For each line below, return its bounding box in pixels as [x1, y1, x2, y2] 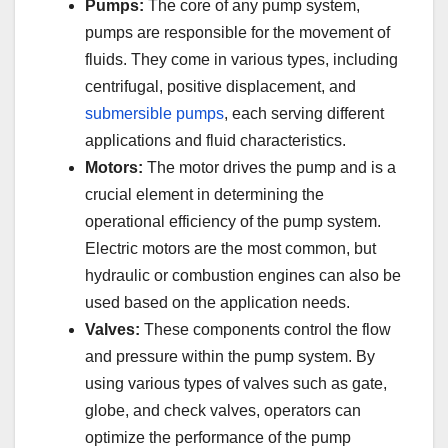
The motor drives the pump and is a [143, 158, 396, 176]
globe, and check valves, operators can [85, 401, 361, 419]
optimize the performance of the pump [85, 428, 351, 446]
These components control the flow [140, 320, 391, 338]
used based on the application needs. [85, 293, 350, 311]
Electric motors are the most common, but [85, 239, 376, 257]
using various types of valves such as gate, [85, 374, 387, 392]
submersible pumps [85, 104, 224, 122]
